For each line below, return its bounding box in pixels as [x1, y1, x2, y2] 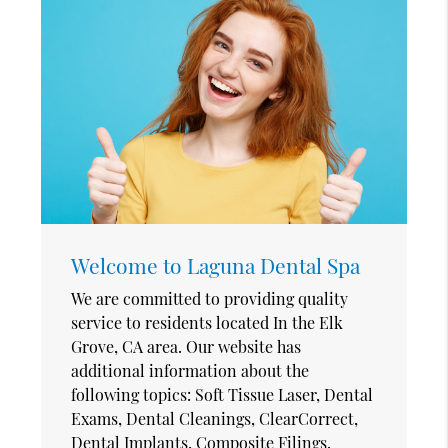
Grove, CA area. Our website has [71, 335, 302, 357]
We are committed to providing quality [71, 287, 349, 309]
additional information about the [71, 359, 310, 381]
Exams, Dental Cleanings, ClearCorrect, [71, 407, 359, 429]
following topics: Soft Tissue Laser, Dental [71, 383, 374, 405]
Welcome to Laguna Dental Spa [71, 250, 361, 279]
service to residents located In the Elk [71, 311, 344, 333]
